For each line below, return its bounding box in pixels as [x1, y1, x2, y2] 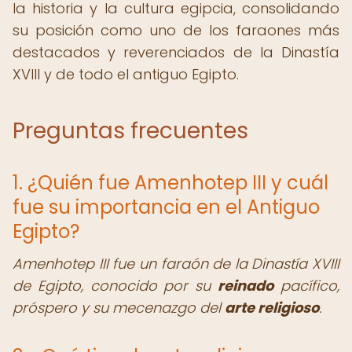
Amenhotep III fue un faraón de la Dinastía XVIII [13, 254, 339, 273]
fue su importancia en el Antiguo [13, 194, 320, 220]
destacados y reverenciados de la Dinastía [13, 42, 339, 62]
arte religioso [225, 298, 319, 317]
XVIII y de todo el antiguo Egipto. [13, 64, 239, 84]
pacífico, [273, 276, 340, 295]
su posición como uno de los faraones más [13, 20, 339, 40]
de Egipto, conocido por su [13, 276, 218, 295]
